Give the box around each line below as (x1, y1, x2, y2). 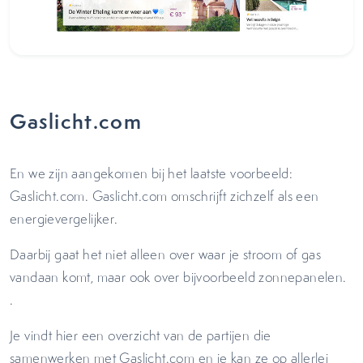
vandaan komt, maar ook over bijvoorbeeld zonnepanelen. (10, 268, 347, 286)
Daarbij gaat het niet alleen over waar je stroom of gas (10, 246, 321, 263)
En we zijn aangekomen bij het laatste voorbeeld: (10, 164, 293, 182)
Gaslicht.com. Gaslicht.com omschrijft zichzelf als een (10, 187, 319, 205)
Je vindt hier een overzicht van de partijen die (10, 327, 271, 344)
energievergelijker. (10, 210, 126, 228)
